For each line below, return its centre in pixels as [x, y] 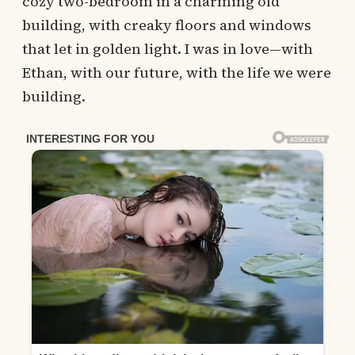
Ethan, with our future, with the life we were [177, 73]
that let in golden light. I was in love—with [168, 49]
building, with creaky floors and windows [167, 25]
